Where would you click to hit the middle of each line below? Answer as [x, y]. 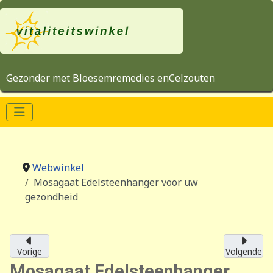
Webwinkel [58, 168]
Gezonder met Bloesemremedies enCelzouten [111, 78]
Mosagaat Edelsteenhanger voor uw [116, 182]
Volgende [243, 251]
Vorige [30, 251]
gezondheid [51, 197]
